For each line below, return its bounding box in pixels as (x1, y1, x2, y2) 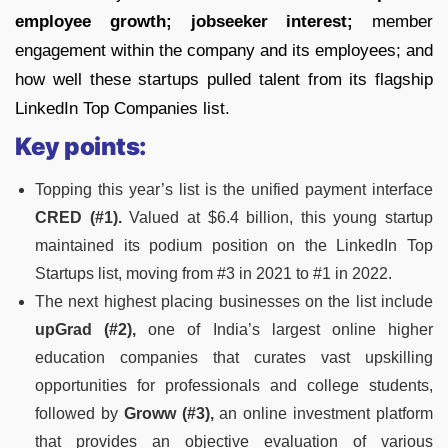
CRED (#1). (35, 208, 122, 226)
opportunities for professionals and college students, (35, 376, 433, 394)
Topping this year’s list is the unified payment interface (35, 180, 433, 198)
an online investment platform (213, 404, 434, 422)
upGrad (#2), (35, 320, 137, 338)
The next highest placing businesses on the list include (35, 292, 433, 310)
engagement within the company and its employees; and (15, 40, 433, 60)
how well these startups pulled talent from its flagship (15, 69, 433, 89)
